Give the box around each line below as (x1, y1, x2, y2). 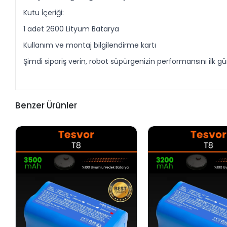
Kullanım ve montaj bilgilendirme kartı (23, 40, 157, 50)
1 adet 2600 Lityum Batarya (23, 23, 120, 34)
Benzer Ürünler (15, 99, 78, 111)
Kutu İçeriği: (23, 7, 64, 18)
